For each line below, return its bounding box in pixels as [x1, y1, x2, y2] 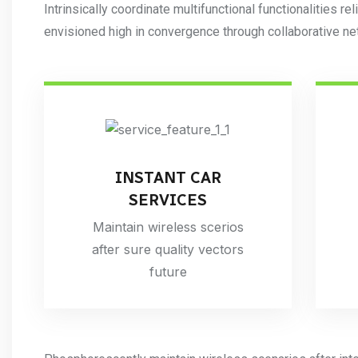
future [149, 263, 187, 280]
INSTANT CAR [114, 167, 221, 187]
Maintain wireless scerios [92, 218, 244, 235]
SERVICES [129, 189, 207, 209]
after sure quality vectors [92, 241, 244, 257]
